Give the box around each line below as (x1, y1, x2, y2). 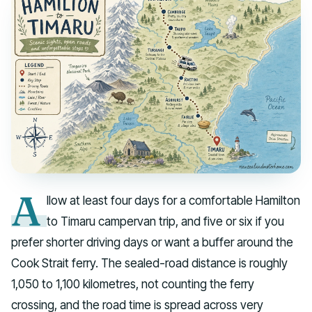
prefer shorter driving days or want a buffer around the (11, 235, 293, 250)
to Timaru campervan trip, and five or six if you (47, 214, 285, 229)
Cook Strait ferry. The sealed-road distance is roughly (11, 256, 288, 271)
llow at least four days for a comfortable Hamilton (47, 193, 301, 208)
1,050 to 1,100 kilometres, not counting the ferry (11, 276, 254, 292)
